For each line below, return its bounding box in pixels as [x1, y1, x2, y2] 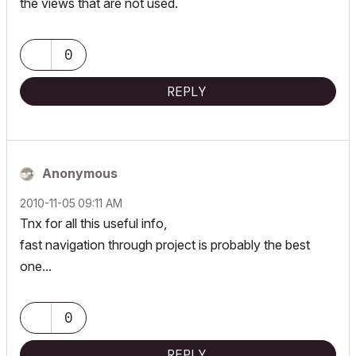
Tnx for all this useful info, [20, 215, 167, 231]
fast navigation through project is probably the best [20, 237, 310, 253]
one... [20, 258, 52, 274]
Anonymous [42, 165, 118, 181]
